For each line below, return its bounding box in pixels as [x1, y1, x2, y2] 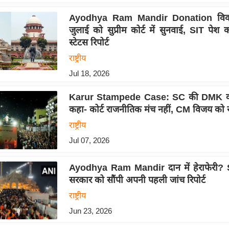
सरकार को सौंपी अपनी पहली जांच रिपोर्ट [68, 174, 205, 185]
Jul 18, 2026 [68, 69, 109, 78]
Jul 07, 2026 [68, 136, 109, 145]
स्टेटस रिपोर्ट [68, 37, 109, 48]
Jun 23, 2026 [68, 206, 112, 215]
